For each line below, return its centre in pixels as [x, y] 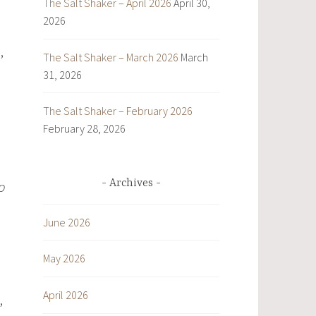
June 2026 [67, 222]
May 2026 [64, 259]
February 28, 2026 [84, 129]
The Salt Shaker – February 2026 [118, 111]
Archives [131, 184]
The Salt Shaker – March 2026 [111, 57]
